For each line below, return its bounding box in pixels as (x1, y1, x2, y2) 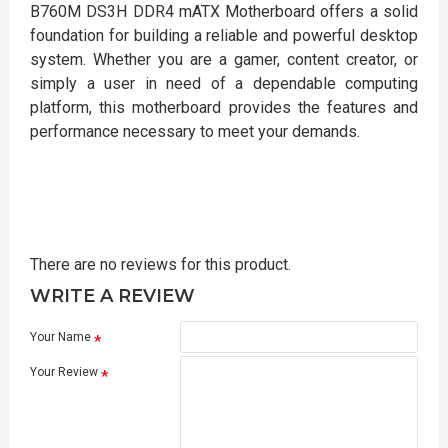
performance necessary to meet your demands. (30, 122, 360, 141)
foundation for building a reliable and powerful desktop (30, 26, 418, 45)
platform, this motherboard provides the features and (30, 98, 418, 117)
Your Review (30, 365, 98, 379)
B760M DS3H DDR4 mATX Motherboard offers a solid (30, 2, 418, 21)
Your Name (30, 330, 91, 344)
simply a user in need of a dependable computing (30, 74, 418, 93)
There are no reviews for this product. (30, 255, 291, 274)
